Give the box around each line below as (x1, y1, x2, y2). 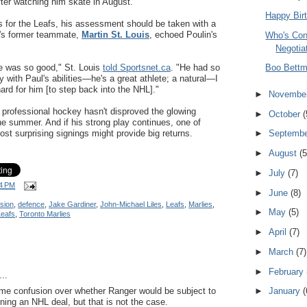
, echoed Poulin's (149, 29, 217, 40)
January (268, 286, 303, 297)
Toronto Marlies (19, 209, 71, 218)
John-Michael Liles (100, 199, 162, 208)
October (268, 108, 303, 119)
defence (18, 199, 45, 208)
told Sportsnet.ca (103, 62, 171, 73)
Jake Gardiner (49, 199, 96, 208)
